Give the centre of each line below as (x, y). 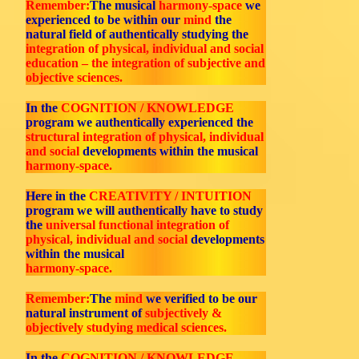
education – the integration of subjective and (145, 63)
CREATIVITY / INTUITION (170, 196)
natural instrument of (85, 313)
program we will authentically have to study (144, 210)
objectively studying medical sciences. (126, 327)
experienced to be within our (105, 20)
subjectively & (184, 313)
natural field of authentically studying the (137, 34)
